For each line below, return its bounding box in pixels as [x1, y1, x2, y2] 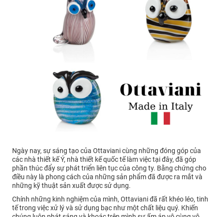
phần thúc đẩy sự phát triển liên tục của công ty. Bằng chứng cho [12, 164, 206, 172]
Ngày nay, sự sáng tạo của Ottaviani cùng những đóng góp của [12, 147, 201, 155]
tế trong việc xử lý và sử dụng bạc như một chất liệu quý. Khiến [12, 204, 198, 212]
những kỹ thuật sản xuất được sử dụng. [12, 182, 131, 190]
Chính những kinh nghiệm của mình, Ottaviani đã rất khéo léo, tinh [12, 195, 208, 203]
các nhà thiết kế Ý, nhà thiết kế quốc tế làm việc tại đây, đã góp [12, 155, 196, 164]
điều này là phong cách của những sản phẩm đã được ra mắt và [12, 173, 202, 181]
